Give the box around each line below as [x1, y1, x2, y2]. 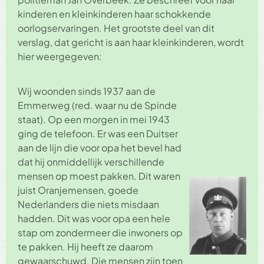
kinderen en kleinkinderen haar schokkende [18, 8, 211, 21]
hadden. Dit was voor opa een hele [18, 212, 170, 225]
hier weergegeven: [18, 50, 102, 63]
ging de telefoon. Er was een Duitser [18, 127, 178, 140]
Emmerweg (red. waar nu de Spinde [18, 98, 177, 111]
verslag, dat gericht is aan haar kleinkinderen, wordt [18, 36, 244, 49]
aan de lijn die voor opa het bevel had [18, 141, 181, 154]
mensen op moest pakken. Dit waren [18, 169, 180, 182]
